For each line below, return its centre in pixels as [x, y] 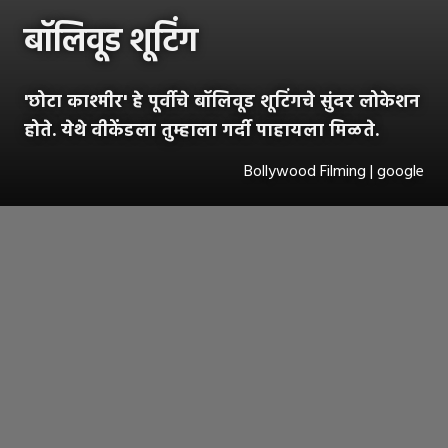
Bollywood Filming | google [334, 172]
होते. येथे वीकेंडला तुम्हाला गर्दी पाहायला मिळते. [201, 132]
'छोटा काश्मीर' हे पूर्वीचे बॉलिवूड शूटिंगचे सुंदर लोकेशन [222, 103]
